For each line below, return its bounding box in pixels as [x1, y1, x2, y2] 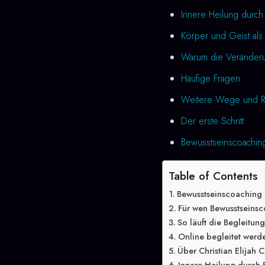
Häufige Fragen [181, 72, 240, 85]
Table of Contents [169, 167, 258, 184]
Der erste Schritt [181, 114, 244, 128]
